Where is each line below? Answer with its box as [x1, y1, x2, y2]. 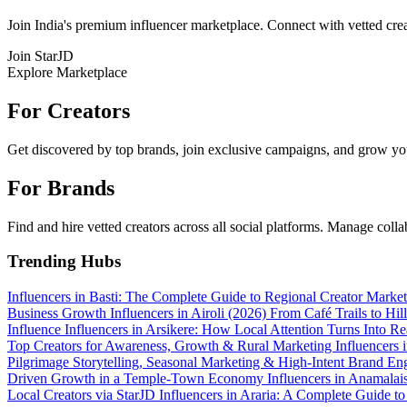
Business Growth [7, 304, 110, 321]
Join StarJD [7, 47, 74, 64]
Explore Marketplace [7, 64, 127, 80]
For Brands [7, 175, 114, 200]
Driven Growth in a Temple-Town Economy [7, 370, 267, 386]
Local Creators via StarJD [7, 386, 159, 402]
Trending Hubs [7, 252, 121, 272]
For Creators [7, 98, 130, 123]
